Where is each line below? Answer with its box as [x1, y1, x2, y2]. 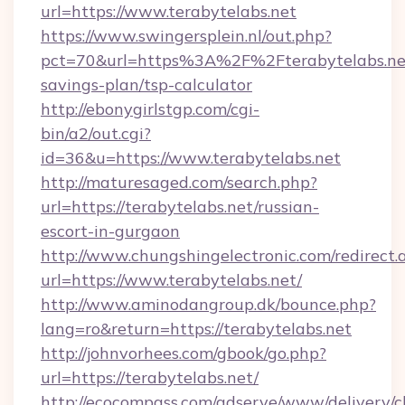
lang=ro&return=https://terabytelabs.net [41, 318, 352, 339]
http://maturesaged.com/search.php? [41, 172, 317, 193]
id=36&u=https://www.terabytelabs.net [41, 147, 341, 168]
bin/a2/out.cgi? [41, 123, 151, 144]
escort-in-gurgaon [41, 221, 180, 241]
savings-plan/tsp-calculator [41, 74, 252, 95]
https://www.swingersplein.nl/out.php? [41, 25, 332, 46]
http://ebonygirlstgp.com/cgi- [41, 99, 259, 119]
